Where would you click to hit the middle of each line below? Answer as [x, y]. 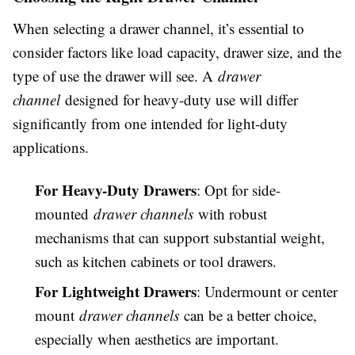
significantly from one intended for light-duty [150, 123]
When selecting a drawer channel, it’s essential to [158, 28]
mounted [64, 214]
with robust [230, 214]
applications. [51, 147]
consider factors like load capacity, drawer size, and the [177, 52]
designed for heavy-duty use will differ [179, 99]
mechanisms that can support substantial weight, [180, 237]
